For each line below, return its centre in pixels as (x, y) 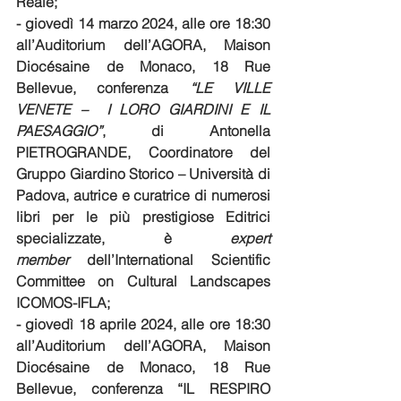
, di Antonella (186, 131)
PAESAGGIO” (59, 131)
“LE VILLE (230, 88)
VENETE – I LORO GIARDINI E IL (143, 110)
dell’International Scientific (170, 260)
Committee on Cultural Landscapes (143, 282)
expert (250, 239)
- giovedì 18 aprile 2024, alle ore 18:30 (143, 324)
